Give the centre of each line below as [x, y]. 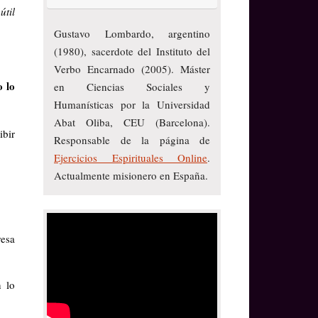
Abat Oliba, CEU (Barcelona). [132, 122]
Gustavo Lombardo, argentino [132, 34]
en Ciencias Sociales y [132, 87]
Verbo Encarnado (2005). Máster [132, 69]
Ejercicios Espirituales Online [131, 158]
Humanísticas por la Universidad [132, 105]
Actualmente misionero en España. [131, 176]
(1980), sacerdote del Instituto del [132, 51]
